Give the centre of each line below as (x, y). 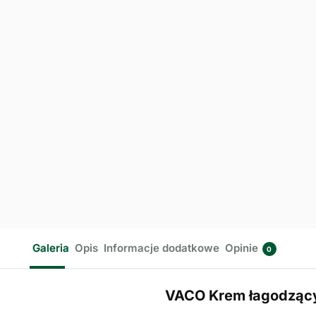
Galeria (50, 248)
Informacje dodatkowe (161, 248)
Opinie (241, 248)
